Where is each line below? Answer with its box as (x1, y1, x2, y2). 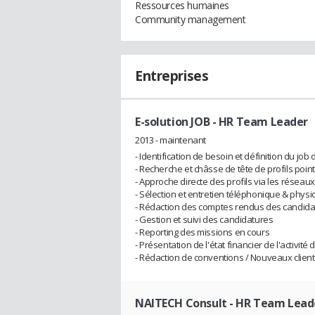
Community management (135, 13, 246, 26)
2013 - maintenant (135, 133, 206, 146)
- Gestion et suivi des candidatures (135, 212, 274, 226)
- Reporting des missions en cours (135, 225, 270, 238)
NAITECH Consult (135, 295, 227, 311)
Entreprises (135, 67, 209, 85)
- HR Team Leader (210, 114, 308, 129)
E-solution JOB (135, 114, 210, 129)
